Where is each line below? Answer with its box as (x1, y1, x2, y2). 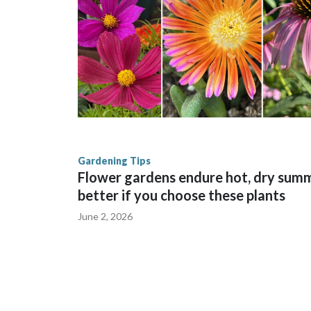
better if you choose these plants (78, 187, 285, 204)
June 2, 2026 (78, 210, 133, 223)
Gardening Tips (78, 155, 151, 167)
